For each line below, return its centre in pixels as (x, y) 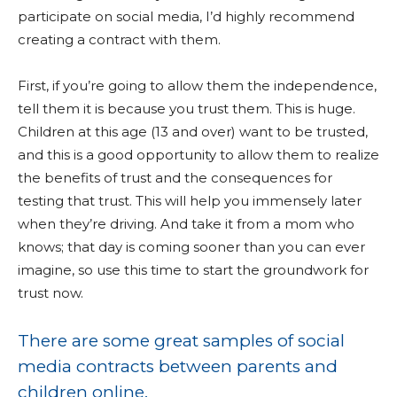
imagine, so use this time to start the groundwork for (193, 270)
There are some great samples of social (181, 341)
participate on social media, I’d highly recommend (186, 16)
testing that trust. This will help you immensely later (190, 201)
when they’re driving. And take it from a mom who (186, 224)
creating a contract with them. (119, 39)
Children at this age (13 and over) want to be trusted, (193, 132)
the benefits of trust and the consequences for (175, 178)
